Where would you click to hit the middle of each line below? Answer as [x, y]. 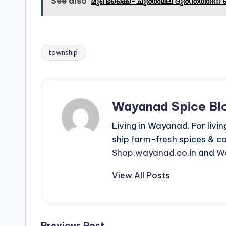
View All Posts [141, 175]
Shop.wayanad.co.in [154, 153]
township [63, 52]
